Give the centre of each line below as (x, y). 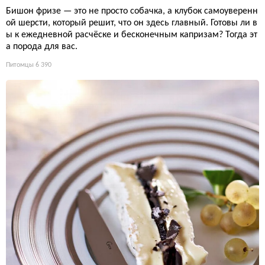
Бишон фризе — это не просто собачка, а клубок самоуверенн (132, 11)
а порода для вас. (42, 46)
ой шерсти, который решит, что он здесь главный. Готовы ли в (132, 23)
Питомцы (20, 65)
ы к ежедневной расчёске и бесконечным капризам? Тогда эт (132, 35)
